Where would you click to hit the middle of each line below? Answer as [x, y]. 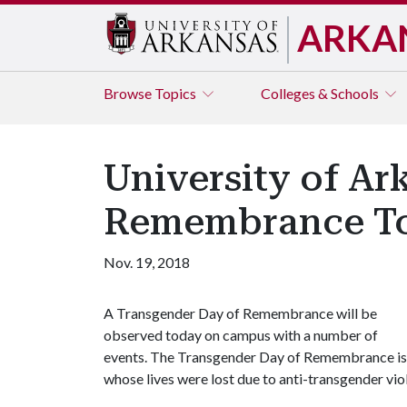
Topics [177, 93]
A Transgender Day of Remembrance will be [240, 313]
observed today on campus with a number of [241, 335]
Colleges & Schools [321, 93]
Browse [129, 93]
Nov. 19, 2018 [147, 262]
